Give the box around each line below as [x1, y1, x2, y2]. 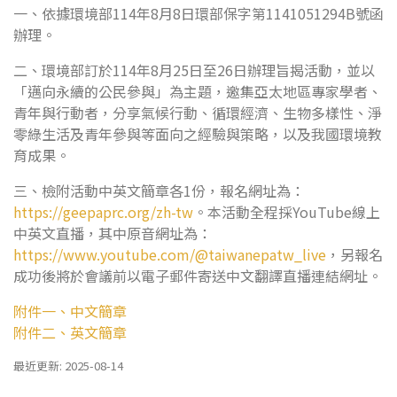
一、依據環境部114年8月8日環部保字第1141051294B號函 [13, 3, 384, 24]
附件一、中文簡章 [13, 300, 127, 322]
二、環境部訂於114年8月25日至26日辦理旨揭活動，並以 [13, 59, 375, 81]
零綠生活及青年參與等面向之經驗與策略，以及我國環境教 [13, 123, 382, 144]
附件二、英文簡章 [13, 322, 127, 343]
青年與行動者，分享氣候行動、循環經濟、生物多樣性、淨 [13, 102, 382, 123]
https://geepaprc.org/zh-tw [13, 201, 193, 222]
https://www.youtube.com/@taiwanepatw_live [13, 244, 326, 265]
